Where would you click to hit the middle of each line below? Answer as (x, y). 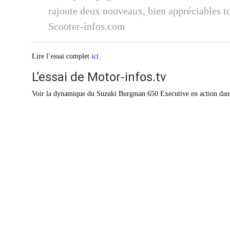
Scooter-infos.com (87, 26)
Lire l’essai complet (62, 56)
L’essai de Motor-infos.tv (99, 77)
